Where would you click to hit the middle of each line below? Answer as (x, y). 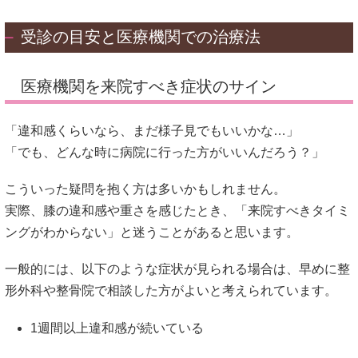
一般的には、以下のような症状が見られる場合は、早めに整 (177, 269)
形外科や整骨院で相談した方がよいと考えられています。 (171, 291)
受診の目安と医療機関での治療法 (141, 37)
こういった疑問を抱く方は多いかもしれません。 (145, 189)
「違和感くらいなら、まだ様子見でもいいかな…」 (152, 131)
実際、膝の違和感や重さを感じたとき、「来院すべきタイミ (177, 211)
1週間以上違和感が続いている (117, 328)
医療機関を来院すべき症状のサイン (149, 86)
